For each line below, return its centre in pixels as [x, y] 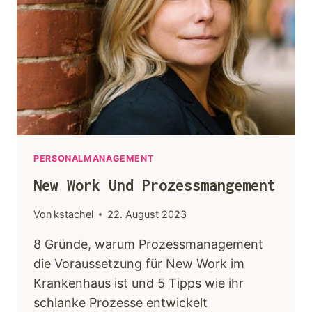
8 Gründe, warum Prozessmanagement [148, 244]
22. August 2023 [147, 214]
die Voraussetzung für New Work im [139, 264]
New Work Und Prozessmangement [155, 185]
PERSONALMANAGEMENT [94, 159]
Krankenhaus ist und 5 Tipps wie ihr [139, 283]
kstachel [74, 214]
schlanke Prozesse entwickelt [120, 303]
